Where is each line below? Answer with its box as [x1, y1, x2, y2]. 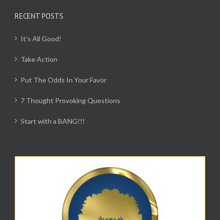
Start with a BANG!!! [21, 117, 85, 126]
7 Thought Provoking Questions [21, 96, 120, 105]
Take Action [21, 55, 57, 64]
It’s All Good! [21, 34, 61, 43]
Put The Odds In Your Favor [21, 76, 107, 84]
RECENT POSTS [15, 11, 63, 21]
